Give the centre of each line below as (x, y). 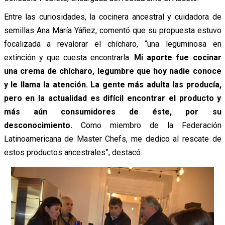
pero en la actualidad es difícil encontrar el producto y (113, 98)
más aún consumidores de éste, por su (113, 112)
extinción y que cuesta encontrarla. (69, 58)
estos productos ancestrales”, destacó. (73, 153)
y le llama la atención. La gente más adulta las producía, (113, 85)
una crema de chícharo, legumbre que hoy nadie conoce (113, 71)
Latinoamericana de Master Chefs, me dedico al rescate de (113, 139)
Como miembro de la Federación (147, 126)
